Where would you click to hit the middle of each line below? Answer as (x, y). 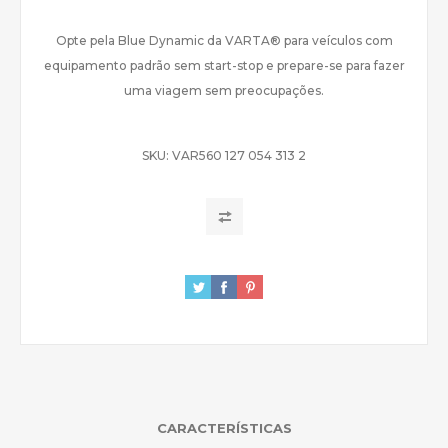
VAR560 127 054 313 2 (239, 155)
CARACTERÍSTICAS (224, 428)
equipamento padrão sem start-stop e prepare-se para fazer (224, 65)
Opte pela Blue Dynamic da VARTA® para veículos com (224, 40)
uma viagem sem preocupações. (224, 90)
